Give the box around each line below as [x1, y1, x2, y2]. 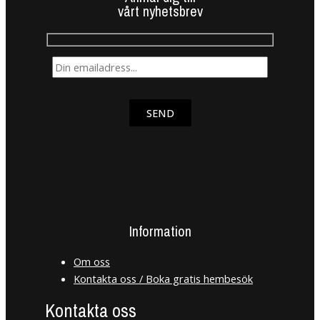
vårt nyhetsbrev [117, 1, 203, 21]
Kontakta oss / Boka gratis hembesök [74, 271, 253, 286]
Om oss [74, 254, 110, 269]
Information [129, 221, 191, 241]
